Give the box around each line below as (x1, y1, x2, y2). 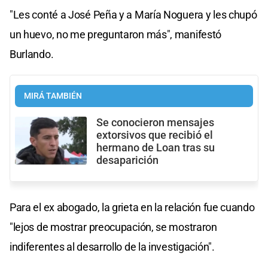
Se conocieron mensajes (96, 116, 214, 129)
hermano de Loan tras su (96, 141, 215, 154)
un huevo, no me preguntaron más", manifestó (10, 28, 222, 41)
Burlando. (10, 47, 54, 60)
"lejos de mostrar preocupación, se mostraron (10, 220, 217, 233)
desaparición (96, 154, 159, 166)
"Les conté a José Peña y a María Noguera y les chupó (10, 8, 257, 21)
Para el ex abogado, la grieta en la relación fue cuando (10, 200, 255, 214)
